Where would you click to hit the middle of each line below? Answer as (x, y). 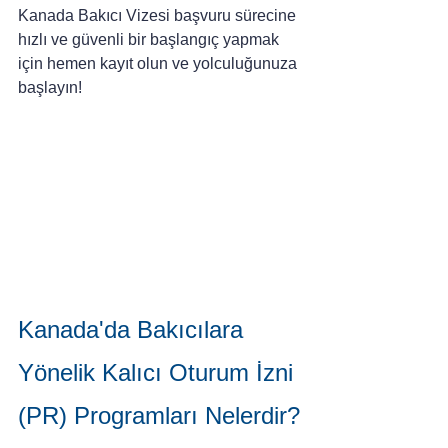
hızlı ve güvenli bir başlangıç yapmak (150, 39)
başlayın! (50, 87)
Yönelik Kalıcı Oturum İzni (159, 372)
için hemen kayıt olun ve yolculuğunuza (159, 63)
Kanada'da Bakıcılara (134, 329)
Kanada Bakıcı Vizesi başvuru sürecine (159, 15)
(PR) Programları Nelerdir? (159, 415)
